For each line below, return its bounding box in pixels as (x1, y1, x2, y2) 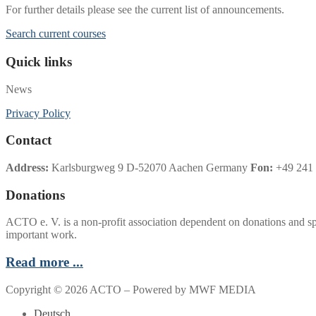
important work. (6, 229, 77, 241)
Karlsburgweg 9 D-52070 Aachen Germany (49, 161, 248, 174)
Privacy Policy (6, 107, 71, 119)
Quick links (6, 54, 72, 69)
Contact (6, 133, 51, 148)
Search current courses (6, 27, 106, 39)
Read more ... (6, 255, 83, 270)
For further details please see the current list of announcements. (6, 3, 284, 16)
